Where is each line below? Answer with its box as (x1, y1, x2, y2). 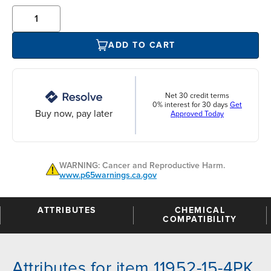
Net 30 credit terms (165, 91, 229, 101)
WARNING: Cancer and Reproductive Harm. (59, 160, 225, 171)
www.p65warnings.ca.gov (59, 169, 157, 180)
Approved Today (171, 109, 224, 119)
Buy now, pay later (35, 107, 113, 120)
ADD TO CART (108, 40, 175, 51)
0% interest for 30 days (152, 100, 230, 110)
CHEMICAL (174, 204, 226, 215)
